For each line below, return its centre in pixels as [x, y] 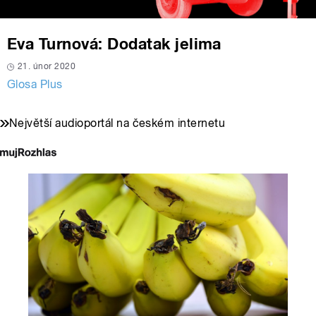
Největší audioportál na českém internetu [117, 123]
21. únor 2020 [47, 67]
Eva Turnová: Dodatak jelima [114, 44]
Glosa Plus [35, 85]
